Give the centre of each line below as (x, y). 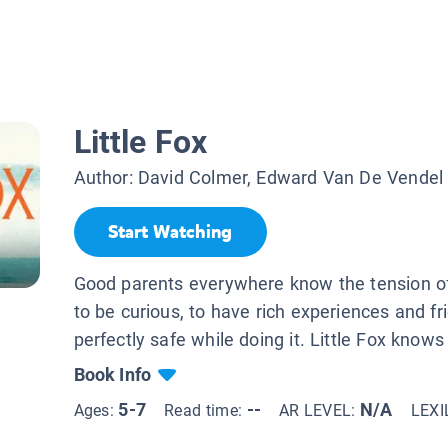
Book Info (112, 374)
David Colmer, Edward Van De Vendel (290, 178)
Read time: (205, 410)
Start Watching (170, 232)
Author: (105, 178)
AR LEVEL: (319, 410)
